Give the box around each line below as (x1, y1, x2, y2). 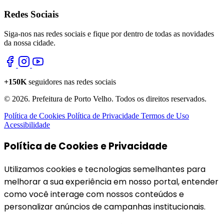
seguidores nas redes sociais (26, 77, 116, 86)
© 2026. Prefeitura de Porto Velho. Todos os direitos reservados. (4, 94, 206, 103)
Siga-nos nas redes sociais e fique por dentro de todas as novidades (4, 29, 214, 38)
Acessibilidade (4, 120, 50, 129)
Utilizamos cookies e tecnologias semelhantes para (4, 163, 205, 175)
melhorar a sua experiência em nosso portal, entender (4, 175, 218, 187)
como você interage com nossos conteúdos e (4, 188, 184, 200)
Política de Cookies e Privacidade (4, 139, 167, 153)
